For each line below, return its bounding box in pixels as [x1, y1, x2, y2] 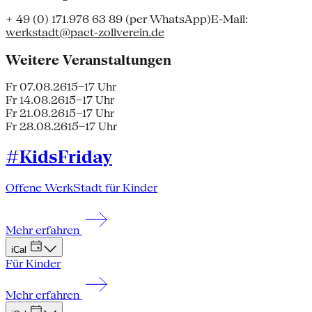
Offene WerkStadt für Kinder [6, 181, 157, 195]
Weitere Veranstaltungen [6, 52, 171, 68]
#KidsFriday [6, 147, 112, 168]
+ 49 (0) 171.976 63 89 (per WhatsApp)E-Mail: [6, 12, 248, 26]
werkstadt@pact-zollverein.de [6, 25, 164, 39]
